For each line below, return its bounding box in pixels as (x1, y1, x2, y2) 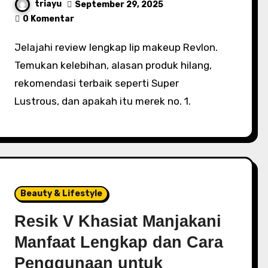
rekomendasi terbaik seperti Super (14, 77, 179, 89)
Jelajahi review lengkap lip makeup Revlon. (14, 41, 22, 53)
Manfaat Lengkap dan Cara (14, 233, 224, 251)
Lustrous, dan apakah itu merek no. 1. (14, 95, 191, 107)
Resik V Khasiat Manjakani (14, 212, 222, 230)
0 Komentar (23, 14, 75, 24)
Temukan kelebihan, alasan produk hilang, (14, 59, 212, 71)
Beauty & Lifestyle (20, 188, 103, 199)
